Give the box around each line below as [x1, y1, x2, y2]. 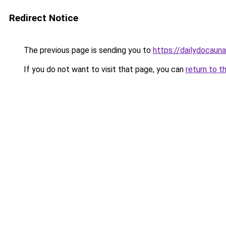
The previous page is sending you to [22, 45, 153, 55]
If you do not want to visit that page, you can [22, 65, 186, 74]
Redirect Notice [9, 12, 78, 24]
